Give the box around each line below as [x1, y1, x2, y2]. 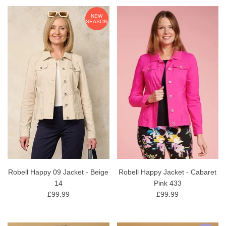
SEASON [86, 19, 107, 25]
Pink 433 [153, 179, 182, 187]
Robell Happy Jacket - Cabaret [119, 167, 217, 176]
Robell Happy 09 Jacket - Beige [8, 167, 109, 176]
